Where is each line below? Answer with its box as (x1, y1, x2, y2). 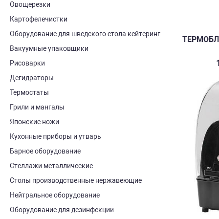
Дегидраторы (10, 74, 54, 82)
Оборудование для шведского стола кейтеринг (10, 30, 160, 38)
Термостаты (10, 88, 49, 96)
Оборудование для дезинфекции (10, 206, 114, 214)
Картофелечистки (10, 15, 67, 23)
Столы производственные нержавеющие (10, 176, 142, 184)
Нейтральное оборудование (10, 191, 100, 199)
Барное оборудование (10, 147, 81, 155)
